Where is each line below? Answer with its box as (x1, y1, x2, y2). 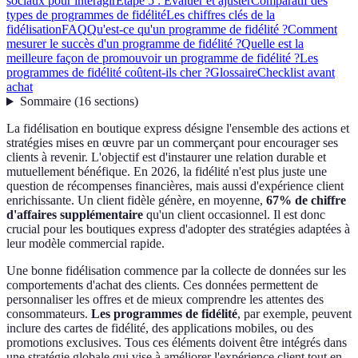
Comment (288, 22, 337, 37)
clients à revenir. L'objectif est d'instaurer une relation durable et (6, 150, 326, 165)
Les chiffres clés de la (166, 8, 275, 22)
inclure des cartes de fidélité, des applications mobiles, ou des (6, 321, 313, 336)
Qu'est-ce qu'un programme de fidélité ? (87, 22, 288, 37)
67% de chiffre (266, 193, 346, 208)
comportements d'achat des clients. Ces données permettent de (6, 278, 318, 292)
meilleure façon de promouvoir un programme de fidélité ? (6, 51, 300, 66)
